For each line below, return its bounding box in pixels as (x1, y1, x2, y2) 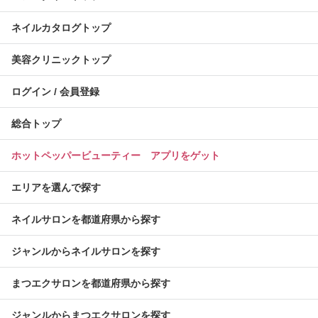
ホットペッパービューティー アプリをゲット (11, 149, 220, 161)
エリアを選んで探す (11, 181, 101, 193)
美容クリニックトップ (11, 53, 111, 65)
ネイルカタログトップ (11, 21, 111, 33)
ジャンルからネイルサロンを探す (11, 245, 160, 257)
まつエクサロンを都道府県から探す (11, 277, 170, 289)
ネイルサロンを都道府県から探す (11, 213, 160, 225)
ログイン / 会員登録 (11, 85, 99, 97)
